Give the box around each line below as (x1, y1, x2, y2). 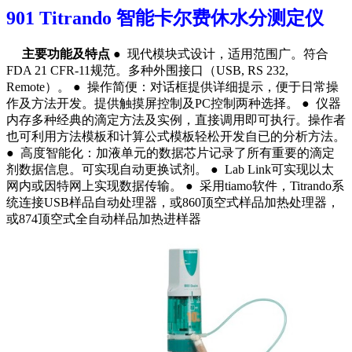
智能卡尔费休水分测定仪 (116, 7, 324, 28)
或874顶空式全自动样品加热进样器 (6, 211, 207, 225)
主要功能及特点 (22, 46, 110, 60)
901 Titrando (6, 7, 116, 28)
